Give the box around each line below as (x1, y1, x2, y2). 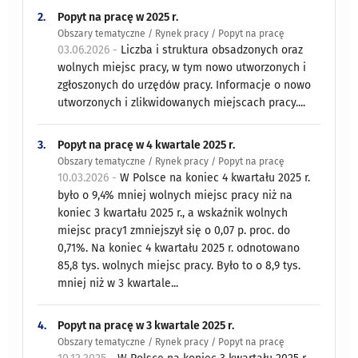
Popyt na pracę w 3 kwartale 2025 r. (58, 318, 235, 332)
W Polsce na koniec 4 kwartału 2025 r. (120, 170, 311, 185)
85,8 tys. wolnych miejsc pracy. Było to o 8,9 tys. (58, 258, 301, 272)
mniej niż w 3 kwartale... (58, 276, 179, 290)
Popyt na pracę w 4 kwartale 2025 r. (58, 137, 236, 152)
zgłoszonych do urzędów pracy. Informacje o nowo (58, 78, 312, 92)
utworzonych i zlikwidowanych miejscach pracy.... (58, 95, 306, 109)
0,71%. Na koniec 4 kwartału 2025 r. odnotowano (58, 241, 300, 255)
